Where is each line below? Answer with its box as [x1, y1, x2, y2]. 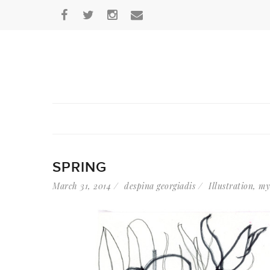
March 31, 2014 [52, 180, 111, 192]
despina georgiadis [124, 180, 195, 192]
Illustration [209, 180, 253, 192]
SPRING [52, 159, 107, 176]
